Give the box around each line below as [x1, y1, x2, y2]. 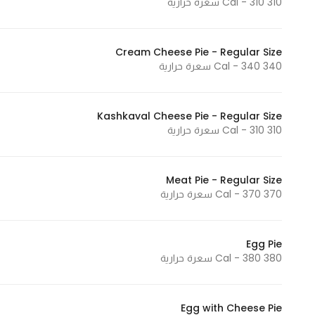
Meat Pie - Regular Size [166, 173, 282, 187]
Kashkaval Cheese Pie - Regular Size [97, 109, 282, 123]
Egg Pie [246, 237, 282, 251]
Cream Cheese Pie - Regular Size [115, 45, 282, 59]
